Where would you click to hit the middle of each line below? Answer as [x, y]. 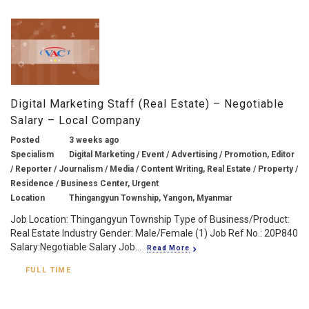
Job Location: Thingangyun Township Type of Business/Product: [150, 219]
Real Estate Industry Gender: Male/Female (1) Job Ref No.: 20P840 [154, 233]
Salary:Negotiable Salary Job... [76, 247]
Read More [168, 248]
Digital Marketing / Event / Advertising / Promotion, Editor [182, 154]
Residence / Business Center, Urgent [84, 183]
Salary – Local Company [76, 120]
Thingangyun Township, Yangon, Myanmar [151, 198]
